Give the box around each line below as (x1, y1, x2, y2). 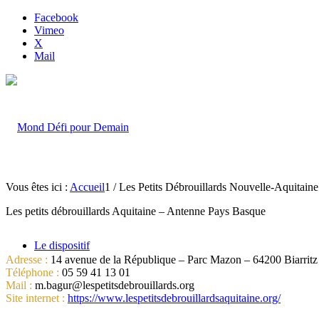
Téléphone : (6, 266, 59, 278)
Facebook (34, 11, 78, 23)
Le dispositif (34, 239, 90, 251)
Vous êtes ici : (6, 181, 68, 193)
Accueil (70, 181, 105, 193)
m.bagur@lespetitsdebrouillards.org (32, 279, 194, 291)
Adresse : (6, 253, 48, 266)
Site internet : (6, 292, 65, 304)
